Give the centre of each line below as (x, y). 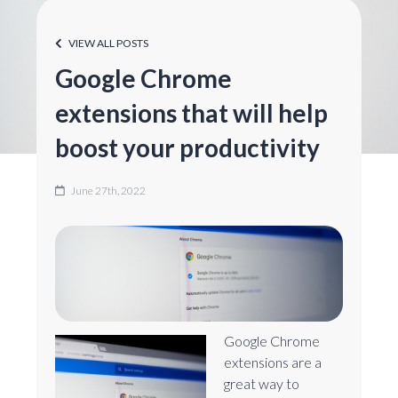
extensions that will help (191, 112)
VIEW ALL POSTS (107, 43)
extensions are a (273, 362)
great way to (262, 383)
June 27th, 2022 (107, 190)
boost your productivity (187, 147)
